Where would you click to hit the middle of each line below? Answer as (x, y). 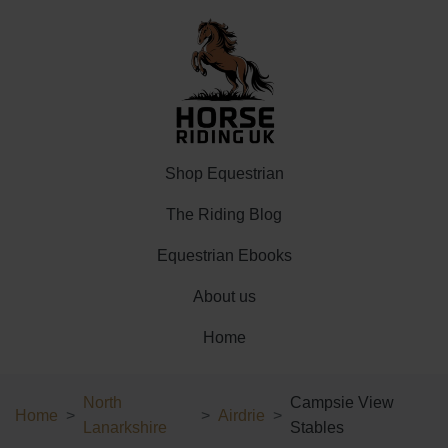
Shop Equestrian (224, 173)
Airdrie (241, 415)
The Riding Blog (224, 214)
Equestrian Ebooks (224, 255)
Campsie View (341, 402)
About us (224, 296)
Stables (316, 427)
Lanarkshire (125, 427)
